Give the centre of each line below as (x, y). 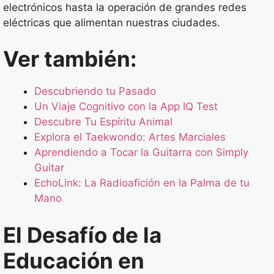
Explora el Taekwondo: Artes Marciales (130, 137)
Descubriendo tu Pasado (95, 91)
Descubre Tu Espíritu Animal (103, 122)
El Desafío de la (82, 235)
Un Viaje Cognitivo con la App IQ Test (126, 107)
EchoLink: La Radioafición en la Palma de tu (142, 183)
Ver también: (70, 59)
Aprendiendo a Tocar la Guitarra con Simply (141, 153)
